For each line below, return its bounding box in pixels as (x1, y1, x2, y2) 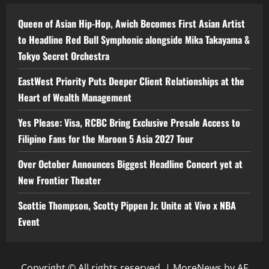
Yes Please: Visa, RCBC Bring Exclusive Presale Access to (18, 115, 240, 130)
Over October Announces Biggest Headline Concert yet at (18, 157, 243, 172)
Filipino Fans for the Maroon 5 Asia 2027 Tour (18, 131, 193, 147)
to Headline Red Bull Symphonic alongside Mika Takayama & (18, 32, 250, 47)
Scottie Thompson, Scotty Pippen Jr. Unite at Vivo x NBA (18, 198, 236, 213)
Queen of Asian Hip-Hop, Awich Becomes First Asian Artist (18, 16, 245, 31)
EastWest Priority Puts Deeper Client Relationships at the (18, 74, 244, 89)
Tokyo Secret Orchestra (18, 49, 109, 64)
